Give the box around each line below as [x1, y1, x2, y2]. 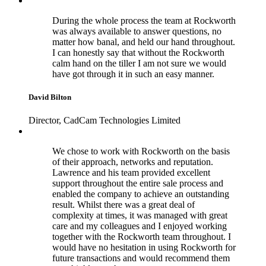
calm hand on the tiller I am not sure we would [52, 58, 226, 68]
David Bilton [28, 93, 71, 102]
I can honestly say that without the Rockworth [52, 47, 224, 58]
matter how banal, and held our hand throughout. [52, 36, 235, 47]
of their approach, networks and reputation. [52, 157, 213, 167]
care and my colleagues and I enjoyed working [52, 221, 227, 232]
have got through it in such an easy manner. [52, 68, 219, 79]
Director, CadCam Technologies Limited [28, 115, 180, 126]
